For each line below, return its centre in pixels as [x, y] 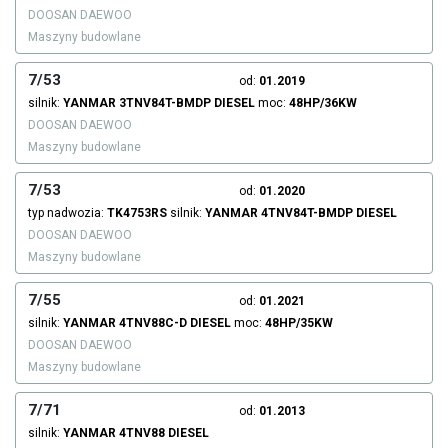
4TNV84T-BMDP [307, 213]
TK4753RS [137, 213]
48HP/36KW [323, 103]
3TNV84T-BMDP [165, 103]
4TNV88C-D [153, 323]
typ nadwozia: [67, 213]
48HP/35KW [299, 323]
